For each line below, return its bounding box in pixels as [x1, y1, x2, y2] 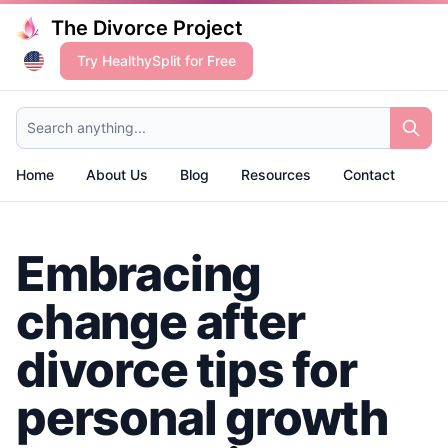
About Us [86, 166, 148, 183]
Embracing [16, 244, 262, 303]
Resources [241, 166, 311, 183]
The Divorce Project [51, 16, 244, 40]
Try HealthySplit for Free [77, 52, 236, 69]
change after [16, 292, 305, 351]
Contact [343, 166, 395, 183]
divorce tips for [16, 340, 357, 399]
